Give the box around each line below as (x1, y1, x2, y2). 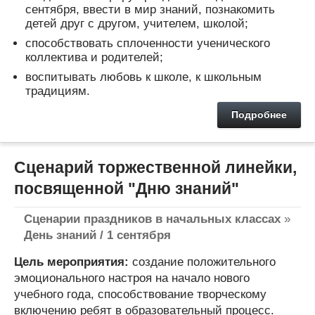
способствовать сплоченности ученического (25, 36, 270, 50)
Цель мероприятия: (14, 255, 129, 269)
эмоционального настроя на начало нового (14, 271, 250, 285)
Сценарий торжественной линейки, (14, 157, 297, 176)
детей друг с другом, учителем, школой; (25, 16, 248, 30)
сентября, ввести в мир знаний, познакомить (25, 2, 275, 16)
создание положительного (129, 255, 276, 269)
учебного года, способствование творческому (14, 288, 266, 301)
